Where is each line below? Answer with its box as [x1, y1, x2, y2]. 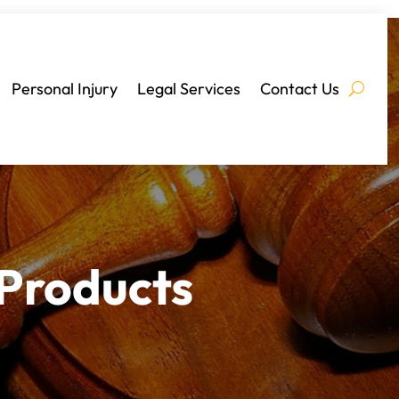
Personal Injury [11, 77, 118, 99]
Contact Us [259, 77, 339, 99]
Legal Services [136, 77, 240, 99]
